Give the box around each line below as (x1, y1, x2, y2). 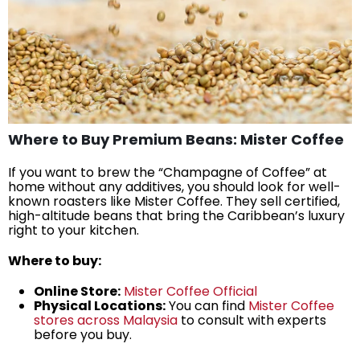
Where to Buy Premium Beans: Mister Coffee (8, 129, 344, 150)
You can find (166, 297, 245, 316)
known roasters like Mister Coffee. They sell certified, (8, 192, 340, 211)
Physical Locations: (34, 297, 166, 316)
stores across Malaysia (34, 311, 178, 330)
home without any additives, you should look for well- (8, 178, 341, 197)
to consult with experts (178, 311, 326, 330)
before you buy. (34, 325, 132, 345)
